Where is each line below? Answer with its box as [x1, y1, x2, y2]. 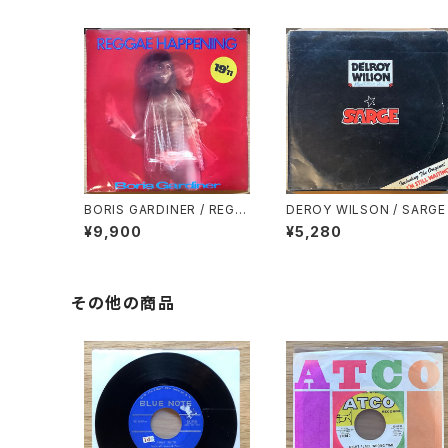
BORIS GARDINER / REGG [84, 202, 200, 217]
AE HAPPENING [84, 217, 182, 232]
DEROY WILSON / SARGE [393, 202, 446, 217]
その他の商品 [72, 293, 176, 313]
